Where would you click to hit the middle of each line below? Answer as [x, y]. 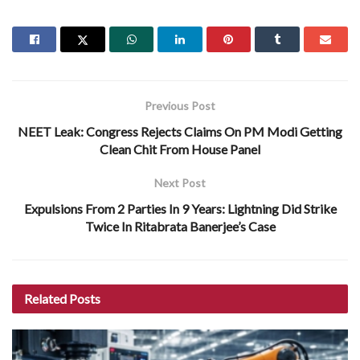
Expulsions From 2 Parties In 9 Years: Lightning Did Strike [180, 208]
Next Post [180, 182]
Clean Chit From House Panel [180, 149]
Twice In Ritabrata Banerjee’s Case [180, 226]
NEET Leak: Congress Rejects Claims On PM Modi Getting [180, 131]
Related [45, 298]
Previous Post [180, 105]
